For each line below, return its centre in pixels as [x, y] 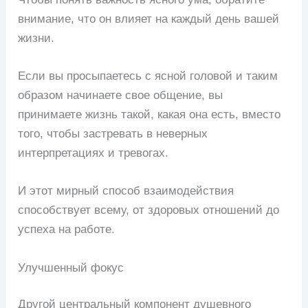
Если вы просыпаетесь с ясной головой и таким [148, 76]
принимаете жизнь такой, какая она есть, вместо [150, 115]
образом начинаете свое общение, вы [121, 96]
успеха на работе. [67, 230]
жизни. [36, 38]
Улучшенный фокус [71, 267]
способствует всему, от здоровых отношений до [149, 210]
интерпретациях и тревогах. [93, 153]
